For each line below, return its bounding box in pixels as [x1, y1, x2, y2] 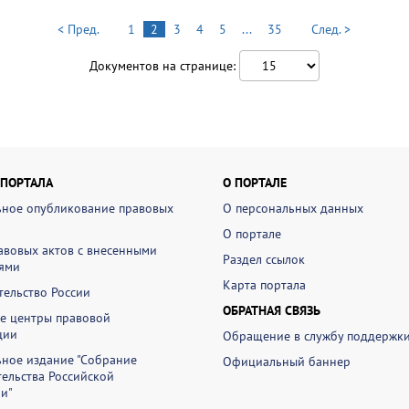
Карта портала [223, 277, 306, 293]
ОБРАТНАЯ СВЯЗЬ [223, 302, 320, 319]
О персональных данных [223, 200, 363, 216]
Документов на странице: [89, 58, 239, 74]
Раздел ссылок [223, 251, 305, 267]
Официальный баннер [223, 353, 351, 370]
